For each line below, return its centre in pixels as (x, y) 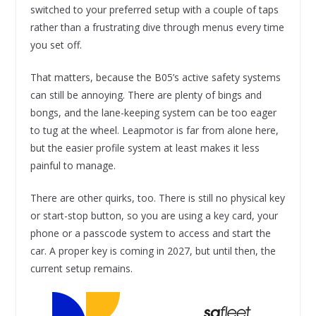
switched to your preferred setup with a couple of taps (154, 10)
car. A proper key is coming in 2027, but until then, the (153, 251)
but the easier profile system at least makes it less (145, 148)
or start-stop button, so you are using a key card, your (154, 216)
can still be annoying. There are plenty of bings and (146, 95)
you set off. (56, 45)
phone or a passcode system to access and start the (150, 233)
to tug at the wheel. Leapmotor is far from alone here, (154, 130)
